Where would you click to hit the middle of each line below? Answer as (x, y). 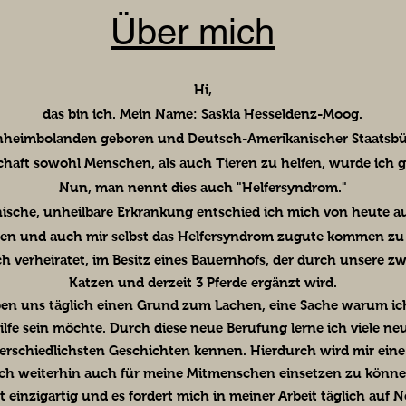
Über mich (193, 32)
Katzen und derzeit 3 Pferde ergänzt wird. (203, 283)
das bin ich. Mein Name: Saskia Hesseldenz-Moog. (203, 114)
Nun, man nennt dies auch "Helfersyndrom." (203, 188)
